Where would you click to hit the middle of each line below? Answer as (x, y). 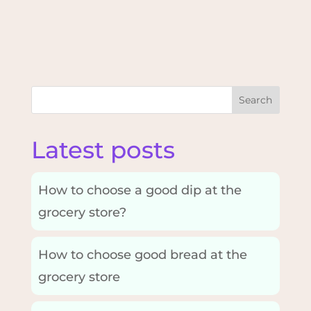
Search (256, 100)
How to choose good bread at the (142, 254)
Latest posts (103, 150)
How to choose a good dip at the (140, 190)
